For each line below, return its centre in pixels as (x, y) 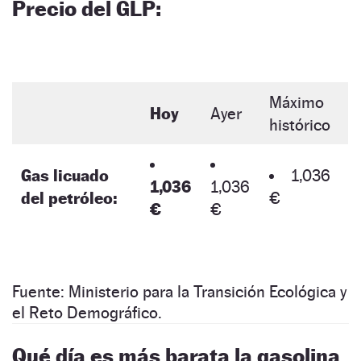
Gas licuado (65, 175)
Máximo (297, 102)
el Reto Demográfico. (87, 312)
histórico (300, 124)
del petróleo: (69, 198)
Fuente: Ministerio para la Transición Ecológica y (179, 291)
